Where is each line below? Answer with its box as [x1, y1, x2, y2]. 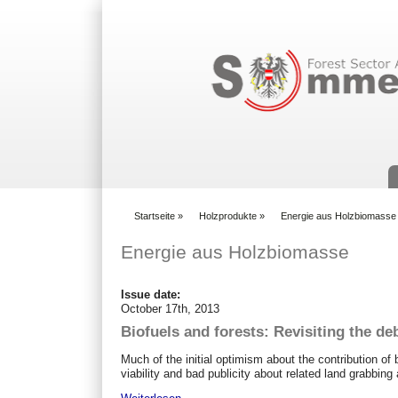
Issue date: [121, 287, 185, 301]
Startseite [134, 210, 176, 221]
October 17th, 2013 [121, 301, 220, 315]
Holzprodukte [199, 210, 258, 221]
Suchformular [205, 25, 303, 42]
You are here [121, 217, 191, 231]
